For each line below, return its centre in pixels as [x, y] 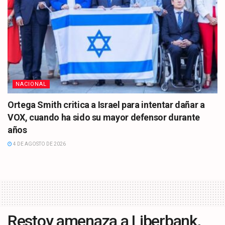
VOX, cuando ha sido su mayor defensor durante [104, 118]
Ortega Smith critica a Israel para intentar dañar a [106, 105]
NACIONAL [31, 84]
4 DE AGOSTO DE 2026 [39, 144]
